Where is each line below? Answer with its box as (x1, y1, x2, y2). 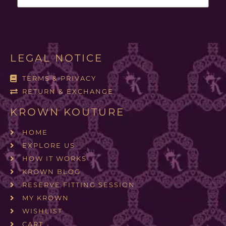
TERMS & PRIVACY (22, 74, 96, 82)
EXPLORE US (22, 141, 75, 149)
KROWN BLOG (22, 167, 81, 176)
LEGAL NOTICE (10, 51, 103, 64)
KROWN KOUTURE (10, 105, 125, 118)
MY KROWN (22, 193, 69, 202)
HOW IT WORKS (22, 154, 87, 162)
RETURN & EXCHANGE (22, 87, 114, 95)
